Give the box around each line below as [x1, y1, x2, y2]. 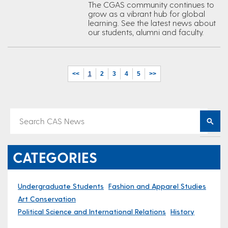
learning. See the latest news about [88, 18, 216, 27]
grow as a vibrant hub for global [88, 9, 205, 18]
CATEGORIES [13, 149, 97, 165]
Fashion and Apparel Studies [108, 182, 206, 190]
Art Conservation [18, 194, 76, 203]
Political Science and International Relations [18, 207, 166, 216]
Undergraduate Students [18, 182, 104, 190]
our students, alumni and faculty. [88, 27, 204, 37]
